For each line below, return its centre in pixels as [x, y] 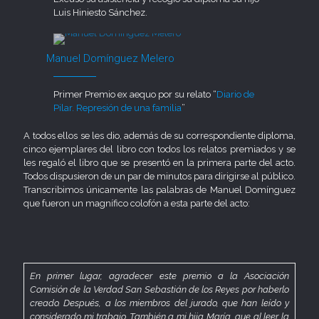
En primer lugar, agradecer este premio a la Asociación [159, 276]
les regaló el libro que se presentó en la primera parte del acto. [159, 162]
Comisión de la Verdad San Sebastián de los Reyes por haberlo [159, 289]
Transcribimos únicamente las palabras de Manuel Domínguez [159, 189]
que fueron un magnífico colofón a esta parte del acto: [137, 203]
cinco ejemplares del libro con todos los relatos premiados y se [159, 149]
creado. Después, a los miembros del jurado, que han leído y [159, 303]
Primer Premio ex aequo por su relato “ [135, 94]
